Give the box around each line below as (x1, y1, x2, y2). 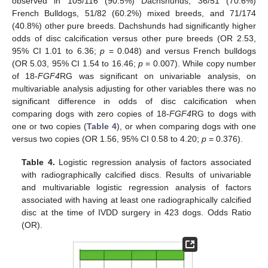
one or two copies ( (12, 121, 87, 132)
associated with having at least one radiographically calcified (22, 194, 251, 205)
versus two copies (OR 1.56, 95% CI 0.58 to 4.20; (12, 134, 202, 144)
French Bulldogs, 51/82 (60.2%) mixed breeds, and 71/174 (12, 8, 256, 19)
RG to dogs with (191, 109, 256, 119)
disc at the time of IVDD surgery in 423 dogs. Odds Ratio (22, 207, 251, 217)
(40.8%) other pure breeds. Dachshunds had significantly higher (12, 21, 256, 31)
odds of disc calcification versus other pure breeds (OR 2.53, (12, 33, 256, 44)
